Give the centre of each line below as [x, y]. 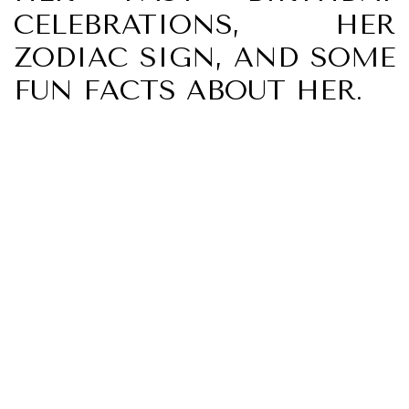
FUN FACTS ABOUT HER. [188, 90]
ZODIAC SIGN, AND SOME [204, 58]
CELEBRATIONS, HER [204, 25]
